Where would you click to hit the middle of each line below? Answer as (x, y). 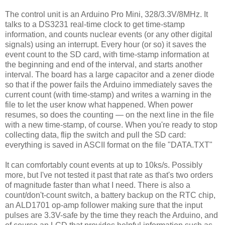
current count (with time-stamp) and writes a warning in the (108, 94)
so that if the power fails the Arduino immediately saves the (109, 84)
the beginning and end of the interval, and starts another (104, 64)
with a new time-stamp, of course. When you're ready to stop (111, 125)
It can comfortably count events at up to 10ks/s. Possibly (104, 165)
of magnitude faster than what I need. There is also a (98, 185)
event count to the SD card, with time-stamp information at (107, 54)
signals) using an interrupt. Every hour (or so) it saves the (106, 44)
